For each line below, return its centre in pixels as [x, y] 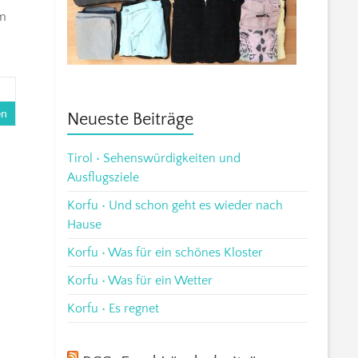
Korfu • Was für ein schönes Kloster [165, 252]
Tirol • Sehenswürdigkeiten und [154, 158]
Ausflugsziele [103, 177]
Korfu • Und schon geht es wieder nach [175, 205]
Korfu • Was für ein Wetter [140, 280]
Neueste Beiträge [131, 119]
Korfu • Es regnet [113, 308]
